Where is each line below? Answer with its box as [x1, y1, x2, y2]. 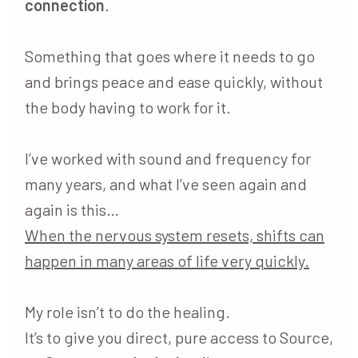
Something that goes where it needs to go [25, 46, 315, 66]
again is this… [25, 200, 119, 220]
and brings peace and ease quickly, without [25, 72, 323, 92]
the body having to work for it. [25, 97, 231, 117]
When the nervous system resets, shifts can [25, 225, 324, 245]
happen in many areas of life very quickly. [25, 251, 309, 271]
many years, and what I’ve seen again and [25, 174, 307, 194]
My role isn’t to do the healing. [25, 302, 230, 322]
